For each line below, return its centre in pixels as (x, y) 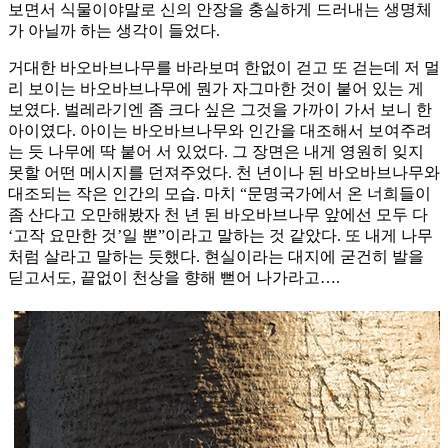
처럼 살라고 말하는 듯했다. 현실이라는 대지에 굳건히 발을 (216, 257)
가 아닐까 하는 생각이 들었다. (114, 31)
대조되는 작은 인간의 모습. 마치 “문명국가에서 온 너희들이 (219, 194)
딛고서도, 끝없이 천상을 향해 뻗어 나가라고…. (174, 278)
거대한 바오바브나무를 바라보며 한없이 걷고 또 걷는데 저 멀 (224, 68)
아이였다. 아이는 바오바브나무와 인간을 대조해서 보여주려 (220, 131)
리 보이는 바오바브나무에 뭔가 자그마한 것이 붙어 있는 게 (216, 89)
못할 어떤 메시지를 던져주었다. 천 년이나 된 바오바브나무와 (224, 173)
